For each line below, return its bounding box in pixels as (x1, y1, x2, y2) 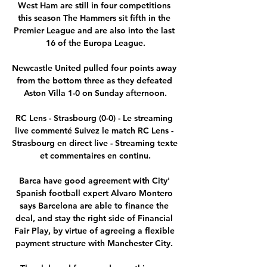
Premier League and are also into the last (14, 24, 175, 36)
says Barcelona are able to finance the (20, 200, 169, 211)
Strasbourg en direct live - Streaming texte (12, 137, 178, 148)
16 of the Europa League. (45, 37, 145, 48)
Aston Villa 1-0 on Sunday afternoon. (24, 87, 167, 98)
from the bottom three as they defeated (16, 74, 172, 86)
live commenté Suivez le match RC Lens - (15, 125, 173, 136)
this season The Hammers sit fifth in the (18, 12, 170, 23)
